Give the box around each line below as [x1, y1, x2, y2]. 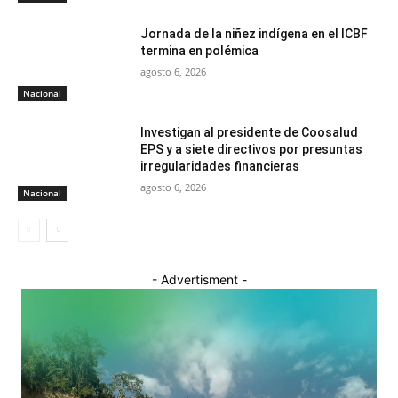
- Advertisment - [151, 271, 247, 287]
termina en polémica [140, 43, 259, 58]
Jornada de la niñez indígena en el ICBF [140, 26, 369, 41]
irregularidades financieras [140, 159, 300, 174]
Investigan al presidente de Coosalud [140, 125, 359, 140]
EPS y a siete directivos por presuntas [140, 142, 363, 157]
